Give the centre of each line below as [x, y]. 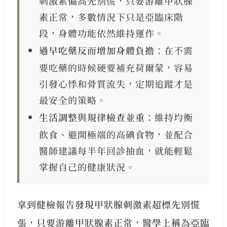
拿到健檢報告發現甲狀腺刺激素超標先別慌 [108, 204]
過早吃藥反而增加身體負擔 [97, 50]
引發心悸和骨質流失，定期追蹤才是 [116, 84]
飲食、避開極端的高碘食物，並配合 [116, 135]
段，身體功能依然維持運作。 [102, 33]
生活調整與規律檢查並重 [92, 117]
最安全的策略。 [73, 100]
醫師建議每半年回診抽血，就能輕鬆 [116, 151]
